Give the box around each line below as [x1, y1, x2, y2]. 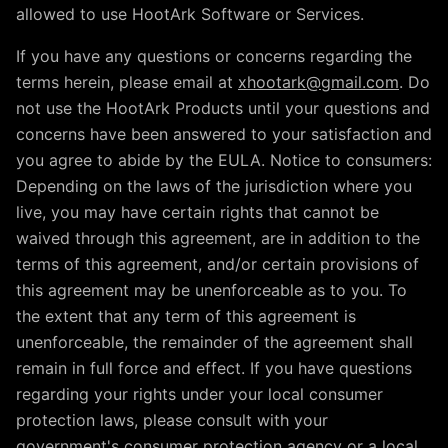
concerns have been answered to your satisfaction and [16, 124, 432, 144]
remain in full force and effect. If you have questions [16, 358, 412, 378]
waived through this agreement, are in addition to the [16, 228, 420, 248]
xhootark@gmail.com [238, 72, 399, 92]
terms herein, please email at [16, 72, 238, 92]
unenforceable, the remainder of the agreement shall [16, 332, 413, 352]
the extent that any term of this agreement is [16, 306, 356, 326]
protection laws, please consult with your [16, 410, 328, 430]
